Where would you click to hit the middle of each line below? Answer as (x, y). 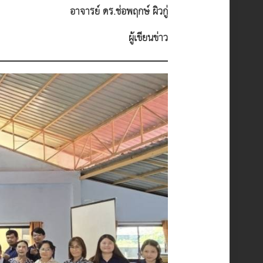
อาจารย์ (85, 12)
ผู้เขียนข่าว (149, 38)
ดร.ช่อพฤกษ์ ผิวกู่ (136, 12)
